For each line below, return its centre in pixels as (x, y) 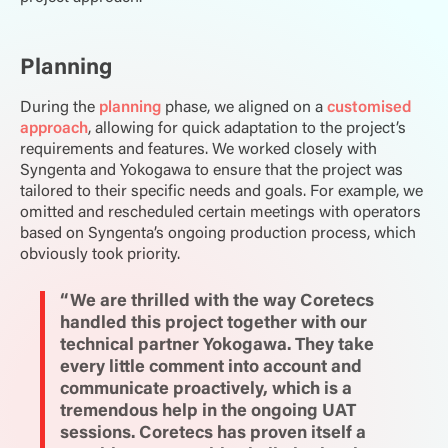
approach (54, 128)
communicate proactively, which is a (206, 389)
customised (369, 107)
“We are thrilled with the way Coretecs (217, 301)
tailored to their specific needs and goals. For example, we (221, 191)
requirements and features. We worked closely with (198, 149)
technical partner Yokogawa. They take (217, 345)
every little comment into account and (211, 367)
